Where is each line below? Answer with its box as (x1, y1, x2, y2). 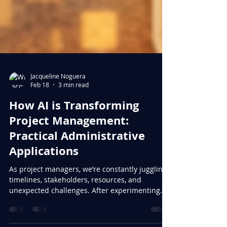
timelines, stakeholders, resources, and (9, 203, 141, 212)
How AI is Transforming (9, 125, 139, 141)
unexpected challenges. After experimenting (9, 213, 160, 223)
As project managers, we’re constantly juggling (9, 192, 167, 202)
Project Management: (9, 140, 129, 156)
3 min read (58, 108, 89, 117)
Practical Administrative (9, 156, 145, 171)
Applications (9, 171, 79, 186)
